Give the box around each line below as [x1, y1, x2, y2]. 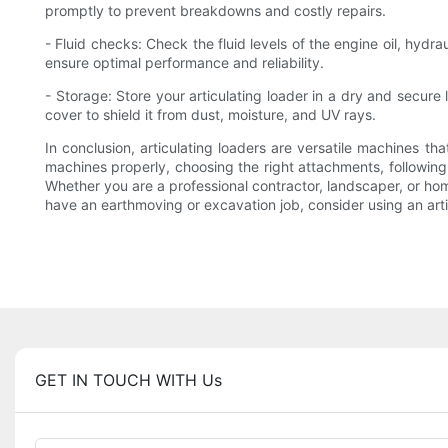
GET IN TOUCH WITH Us [35, 370, 222, 391]
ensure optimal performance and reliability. [45, 54, 324, 72]
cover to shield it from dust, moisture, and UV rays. [45, 106, 376, 124]
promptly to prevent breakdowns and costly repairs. [45, 2, 386, 20]
